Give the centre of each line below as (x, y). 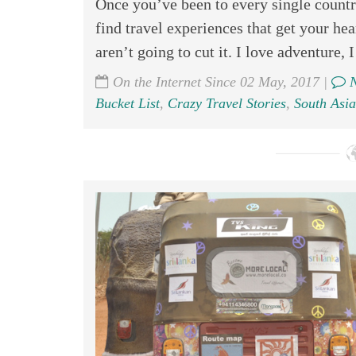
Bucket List (127, 103)
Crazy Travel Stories (226, 103)
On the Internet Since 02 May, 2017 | (220, 82)
